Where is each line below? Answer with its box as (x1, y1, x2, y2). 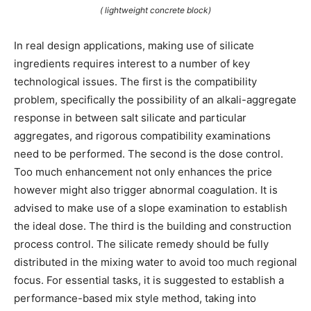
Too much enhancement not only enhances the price (14, 165, 272, 178)
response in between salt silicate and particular (14, 110, 246, 124)
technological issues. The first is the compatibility (14, 74, 257, 88)
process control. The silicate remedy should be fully (14, 237, 269, 251)
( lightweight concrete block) (100, 4, 211, 15)
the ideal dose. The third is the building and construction (14, 219, 292, 233)
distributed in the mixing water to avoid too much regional (14, 255, 297, 269)
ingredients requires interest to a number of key (14, 56, 250, 70)
